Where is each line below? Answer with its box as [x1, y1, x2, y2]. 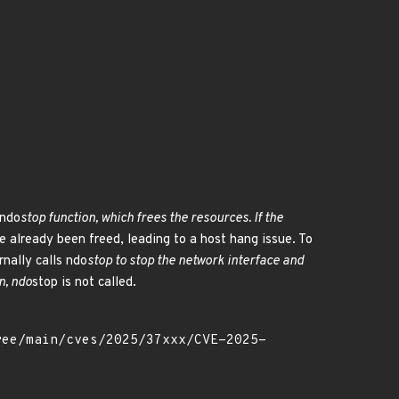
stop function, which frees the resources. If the [20, 210, 283, 227]
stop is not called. [32, 274, 136, 291]
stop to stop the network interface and [87, 253, 304, 270]
